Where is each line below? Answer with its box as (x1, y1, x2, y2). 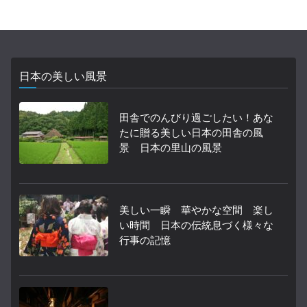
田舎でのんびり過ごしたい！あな (119, 112, 273, 125)
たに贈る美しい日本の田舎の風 (119, 127, 263, 140)
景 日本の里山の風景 (119, 142, 222, 155)
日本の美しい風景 (19, 70, 107, 84)
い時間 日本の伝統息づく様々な (119, 219, 273, 232)
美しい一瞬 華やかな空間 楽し (119, 204, 273, 217)
